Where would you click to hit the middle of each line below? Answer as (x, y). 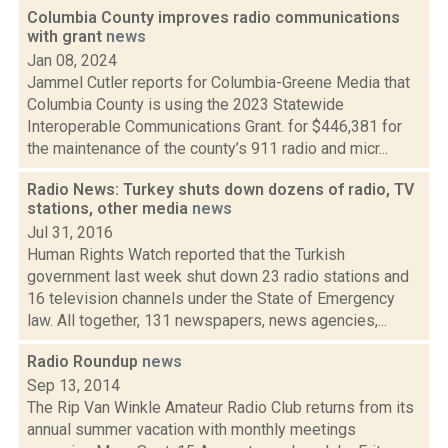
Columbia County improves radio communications (213, 17)
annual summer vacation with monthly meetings (191, 429)
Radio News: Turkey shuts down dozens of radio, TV (220, 189)
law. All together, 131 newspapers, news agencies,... (207, 320)
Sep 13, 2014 (73, 385)
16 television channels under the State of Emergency (211, 298)
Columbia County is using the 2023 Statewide (185, 104)
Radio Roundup (84, 361)
